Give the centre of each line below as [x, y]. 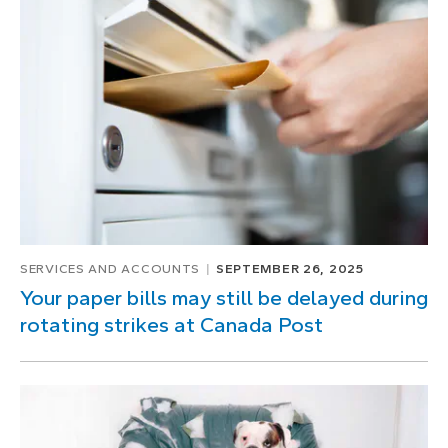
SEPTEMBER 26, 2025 [289, 269]
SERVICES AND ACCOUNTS [110, 269]
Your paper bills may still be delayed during [224, 298]
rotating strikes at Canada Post [171, 325]
